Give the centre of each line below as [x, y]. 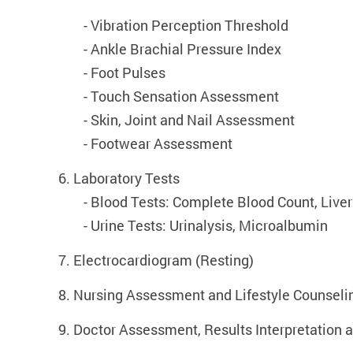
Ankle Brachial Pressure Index [186, 49]
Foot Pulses [128, 73]
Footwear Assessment [162, 144]
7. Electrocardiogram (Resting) [156, 260]
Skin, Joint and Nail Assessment [193, 120]
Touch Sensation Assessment [185, 97]
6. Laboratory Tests [119, 178]
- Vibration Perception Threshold [186, 26]
